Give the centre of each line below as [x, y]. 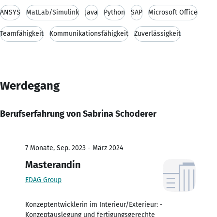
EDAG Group [43, 180]
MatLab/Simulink [53, 12]
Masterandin [53, 164]
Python [114, 12]
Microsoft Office [173, 12]
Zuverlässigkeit [157, 33]
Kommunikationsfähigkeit [89, 33]
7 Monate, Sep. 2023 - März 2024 [74, 148]
